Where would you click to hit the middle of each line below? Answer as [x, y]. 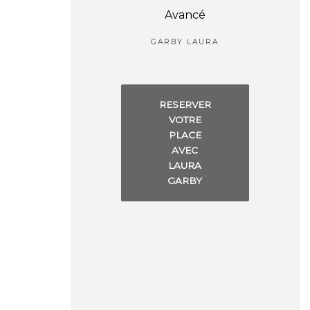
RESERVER [185, 105]
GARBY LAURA [185, 42]
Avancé [185, 15]
